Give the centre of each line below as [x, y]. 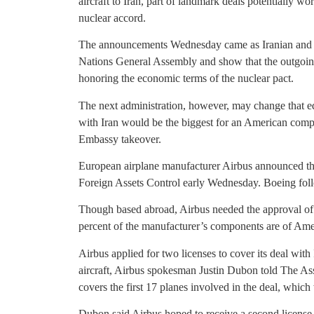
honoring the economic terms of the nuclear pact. [186, 78]
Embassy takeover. [120, 139]
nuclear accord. [112, 18]
